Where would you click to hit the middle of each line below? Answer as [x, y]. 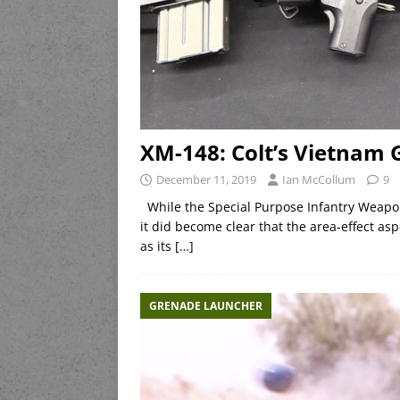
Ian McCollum [319, 179]
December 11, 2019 [206, 179]
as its [158, 246]
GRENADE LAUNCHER [206, 305]
